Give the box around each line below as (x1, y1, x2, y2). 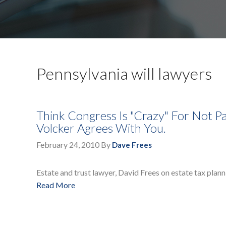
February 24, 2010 (36, 140, 99, 150)
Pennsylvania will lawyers (36, 64, 212, 84)
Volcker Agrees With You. (36, 121, 166, 136)
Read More (36, 180, 75, 190)
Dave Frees (112, 140, 152, 150)
